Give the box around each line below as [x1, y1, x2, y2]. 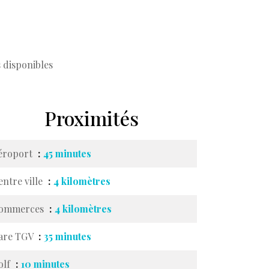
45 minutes [43, 147, 91, 160]
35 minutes [44, 230, 91, 243]
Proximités [44, 105, 139, 131]
